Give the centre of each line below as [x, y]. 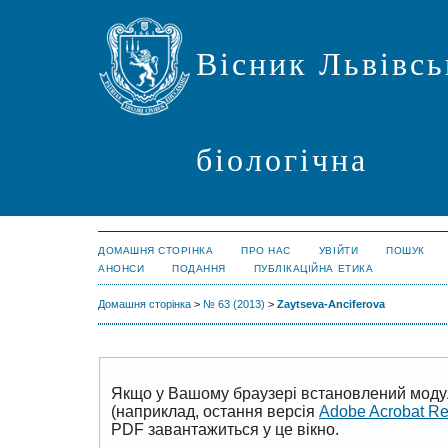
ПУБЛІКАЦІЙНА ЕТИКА [313, 268]
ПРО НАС [266, 250]
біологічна [282, 160]
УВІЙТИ [338, 250]
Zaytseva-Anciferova [331, 304]
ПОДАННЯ [199, 268]
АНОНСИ [121, 268]
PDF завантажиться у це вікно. [225, 429]
